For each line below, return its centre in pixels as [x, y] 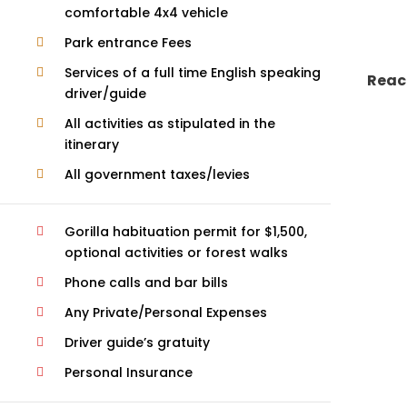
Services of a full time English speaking [192, 73]
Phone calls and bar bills [146, 283]
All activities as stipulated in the [169, 124]
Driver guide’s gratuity [137, 342]
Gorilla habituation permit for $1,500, [185, 232]
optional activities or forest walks [176, 253]
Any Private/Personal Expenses [165, 313]
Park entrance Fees [128, 43]
